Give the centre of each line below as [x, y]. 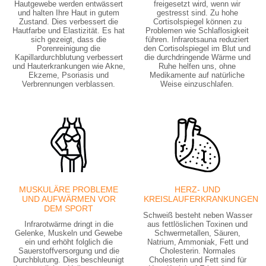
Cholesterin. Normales [197, 251]
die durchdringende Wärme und [197, 58]
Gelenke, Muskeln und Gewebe [69, 233]
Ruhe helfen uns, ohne [197, 66]
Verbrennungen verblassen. [69, 84]
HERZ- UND [197, 190]
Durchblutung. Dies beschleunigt [69, 259]
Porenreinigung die [69, 49]
